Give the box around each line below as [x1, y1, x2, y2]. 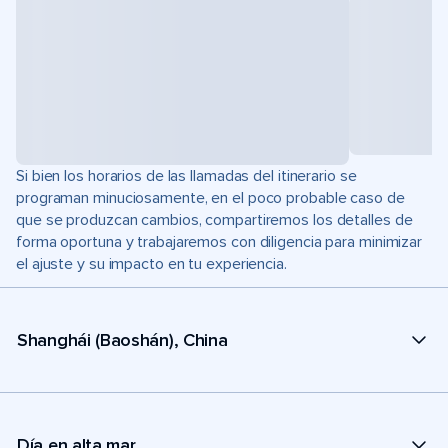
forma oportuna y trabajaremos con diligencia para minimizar [16, 232, 423, 252]
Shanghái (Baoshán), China [17, 328, 228, 351]
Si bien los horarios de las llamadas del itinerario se [16, 166, 357, 186]
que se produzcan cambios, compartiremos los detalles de [16, 210, 413, 230]
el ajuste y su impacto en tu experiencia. [16, 254, 287, 274]
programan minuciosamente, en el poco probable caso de [16, 188, 405, 208]
